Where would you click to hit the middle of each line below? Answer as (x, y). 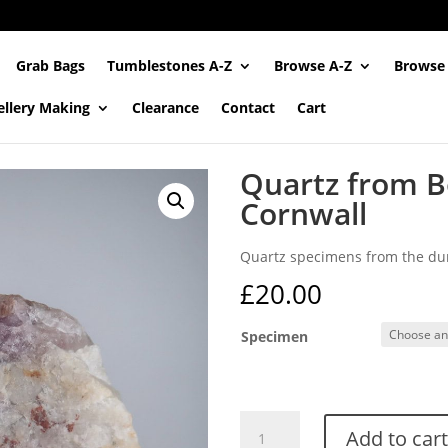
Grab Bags (51, 65)
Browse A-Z (313, 65)
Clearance (166, 107)
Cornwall (303, 213)
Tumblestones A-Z (170, 65)
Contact (248, 107)
